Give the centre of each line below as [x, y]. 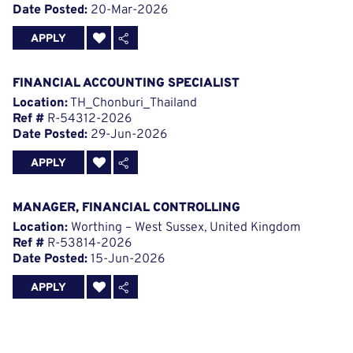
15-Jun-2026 [126, 260]
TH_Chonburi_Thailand [132, 104]
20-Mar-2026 [128, 11]
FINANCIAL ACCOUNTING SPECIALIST [126, 84]
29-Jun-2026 [127, 135]
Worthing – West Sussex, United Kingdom [184, 228]
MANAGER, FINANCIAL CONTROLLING [126, 208]
